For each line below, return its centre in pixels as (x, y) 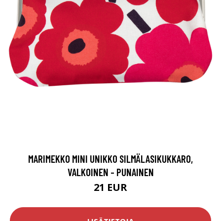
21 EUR (110, 187)
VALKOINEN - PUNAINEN (110, 172)
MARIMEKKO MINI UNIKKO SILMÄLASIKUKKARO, (110, 159)
